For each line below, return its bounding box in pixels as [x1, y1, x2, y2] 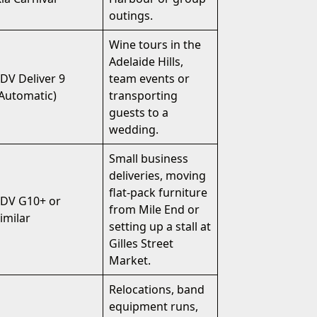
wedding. [109, 122, 161, 137]
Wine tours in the [109, 37, 201, 52]
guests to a [109, 105, 168, 120]
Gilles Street [109, 236, 173, 251]
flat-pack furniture [109, 185, 207, 200]
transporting [109, 88, 178, 103]
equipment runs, [109, 299, 198, 314]
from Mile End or [109, 202, 200, 217]
